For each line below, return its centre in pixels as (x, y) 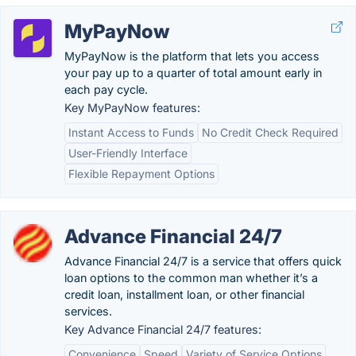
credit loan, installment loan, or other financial (184, 294)
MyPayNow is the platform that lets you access (192, 56)
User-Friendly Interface (128, 153)
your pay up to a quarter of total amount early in (193, 73)
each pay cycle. (106, 89)
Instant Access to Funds (131, 132)
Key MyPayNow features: (132, 108)
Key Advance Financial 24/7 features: (163, 329)
